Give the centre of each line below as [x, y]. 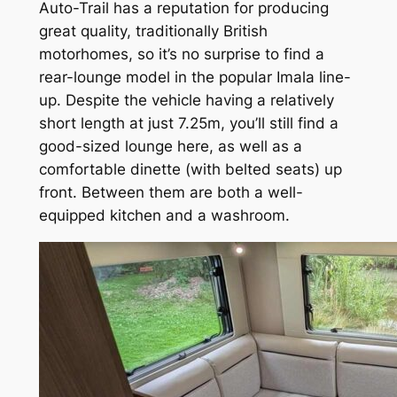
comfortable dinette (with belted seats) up [190, 170]
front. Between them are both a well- [171, 193]
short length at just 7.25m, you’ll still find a [188, 124]
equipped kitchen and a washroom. [164, 216]
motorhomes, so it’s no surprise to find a [181, 54]
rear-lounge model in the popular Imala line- [195, 78]
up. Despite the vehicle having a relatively [186, 101]
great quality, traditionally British [153, 31]
